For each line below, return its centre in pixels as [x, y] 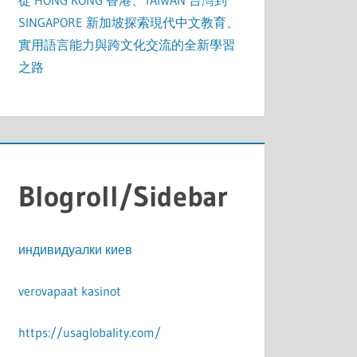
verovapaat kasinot [70, 291]
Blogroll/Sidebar [124, 197]
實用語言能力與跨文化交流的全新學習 [127, 45]
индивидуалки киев [76, 250]
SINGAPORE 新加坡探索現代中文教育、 [129, 23]
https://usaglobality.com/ [90, 333]
